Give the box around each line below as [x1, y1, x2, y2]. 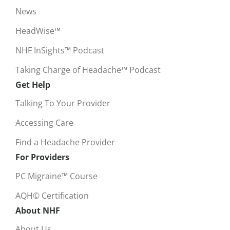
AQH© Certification [15, 189, 89, 201]
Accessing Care [15, 117, 73, 129]
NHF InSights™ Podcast [15, 44, 104, 56]
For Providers [15, 151, 69, 163]
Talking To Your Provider [15, 98, 110, 109]
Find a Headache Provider [15, 137, 115, 148]
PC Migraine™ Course [15, 170, 98, 182]
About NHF [15, 204, 60, 216]
